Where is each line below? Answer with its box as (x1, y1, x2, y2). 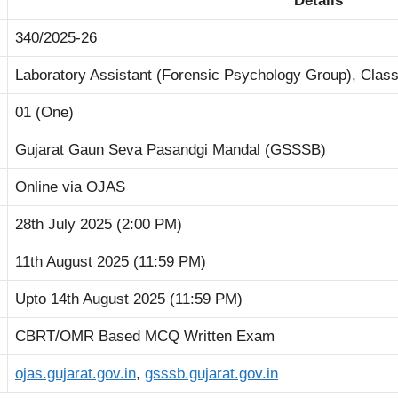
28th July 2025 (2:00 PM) (15, 215, 182, 233)
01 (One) (15, 103, 74, 121)
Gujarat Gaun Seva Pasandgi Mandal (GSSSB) (15, 140, 326, 158)
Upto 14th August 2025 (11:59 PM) (15, 290, 243, 307)
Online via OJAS (15, 178, 125, 195)
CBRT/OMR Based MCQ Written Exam (15, 327, 275, 345)
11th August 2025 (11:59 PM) (15, 252, 206, 270)
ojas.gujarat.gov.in (15, 364, 136, 382)
